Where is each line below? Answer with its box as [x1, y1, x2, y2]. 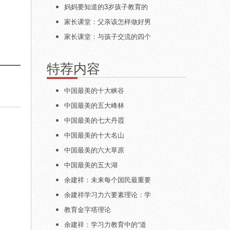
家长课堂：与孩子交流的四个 [64, 31, 151, 41]
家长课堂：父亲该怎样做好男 [64, 16, 151, 26]
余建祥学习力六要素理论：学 [64, 189, 151, 199]
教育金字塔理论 [64, 204, 111, 214]
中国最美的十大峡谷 [64, 85, 124, 95]
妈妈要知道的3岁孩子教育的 [64, 2, 148, 11]
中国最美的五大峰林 [64, 100, 124, 110]
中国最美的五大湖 [64, 160, 118, 169]
